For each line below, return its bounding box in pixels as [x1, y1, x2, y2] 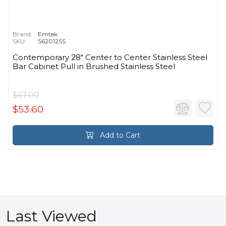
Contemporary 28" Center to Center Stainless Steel [13, 52, 207, 62]
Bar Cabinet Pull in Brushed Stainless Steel [13, 61, 175, 71]
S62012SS [38, 37, 66, 45]
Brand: [13, 30, 32, 38]
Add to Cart [98, 130, 140, 140]
